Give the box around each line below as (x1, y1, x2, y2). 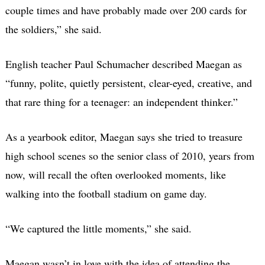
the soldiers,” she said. (5, 21, 102, 36)
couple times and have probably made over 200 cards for (5, 2, 247, 17)
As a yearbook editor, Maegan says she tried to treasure (5, 129, 243, 144)
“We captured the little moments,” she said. (5, 221, 192, 235)
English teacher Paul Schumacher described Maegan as (5, 56, 242, 71)
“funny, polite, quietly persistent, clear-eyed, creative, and (5, 75, 252, 90)
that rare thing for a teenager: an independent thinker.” (5, 94, 238, 109)
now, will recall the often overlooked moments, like (5, 167, 226, 182)
